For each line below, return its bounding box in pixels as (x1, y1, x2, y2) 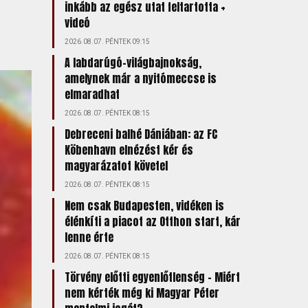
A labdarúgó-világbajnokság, (64, 54, 201, 71)
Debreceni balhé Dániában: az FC (64, 126, 217, 142)
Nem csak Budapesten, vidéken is (64, 197, 224, 214)
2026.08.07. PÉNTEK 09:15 (64, 38, 150, 45)
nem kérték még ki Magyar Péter (64, 285, 219, 301)
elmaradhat (64, 86, 120, 102)
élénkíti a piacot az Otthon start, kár (64, 213, 241, 230)
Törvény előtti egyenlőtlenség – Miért (64, 269, 240, 285)
